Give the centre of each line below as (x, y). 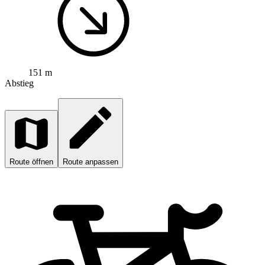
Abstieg (19, 83)
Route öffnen (31, 161)
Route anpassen (91, 161)
